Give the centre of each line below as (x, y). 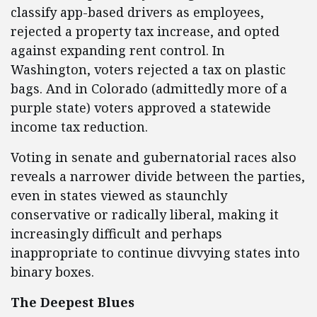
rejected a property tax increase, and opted (145, 31)
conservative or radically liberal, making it (145, 215)
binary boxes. (54, 272)
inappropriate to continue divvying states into (155, 253)
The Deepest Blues (73, 302)
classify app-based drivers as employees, (137, 12)
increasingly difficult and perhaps (116, 234)
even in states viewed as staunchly (119, 196)
